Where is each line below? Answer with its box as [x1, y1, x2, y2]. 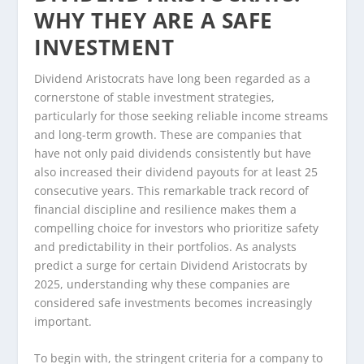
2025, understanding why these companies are [34, 275, 291, 292]
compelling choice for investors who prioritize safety [34, 219, 319, 236]
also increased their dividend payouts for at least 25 [34, 163, 318, 180]
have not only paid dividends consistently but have [34, 145, 312, 161]
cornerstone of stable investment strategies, [34, 89, 275, 105]
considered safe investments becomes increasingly [34, 294, 313, 310]
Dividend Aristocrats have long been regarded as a [34, 70, 311, 86]
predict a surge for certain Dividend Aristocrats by [34, 257, 308, 273]
